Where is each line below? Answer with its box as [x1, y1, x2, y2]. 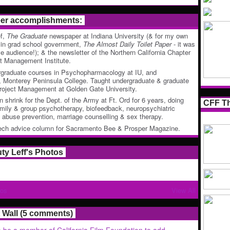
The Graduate [7, 31, 47, 41]
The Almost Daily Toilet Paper [83, 39, 171, 49]
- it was [171, 39, 195, 49]
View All [171, 185, 196, 195]
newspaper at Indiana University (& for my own [47, 31, 188, 41]
